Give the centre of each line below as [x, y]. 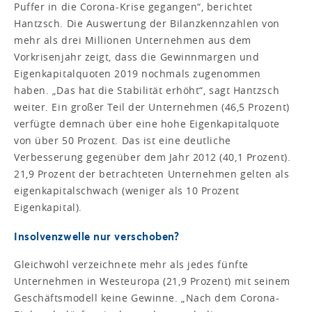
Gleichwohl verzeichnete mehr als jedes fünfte [131, 264]
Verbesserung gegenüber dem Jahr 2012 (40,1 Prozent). [153, 157]
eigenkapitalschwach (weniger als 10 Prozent [127, 190]
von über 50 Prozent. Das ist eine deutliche [123, 140]
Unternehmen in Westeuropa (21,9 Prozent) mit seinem [153, 281]
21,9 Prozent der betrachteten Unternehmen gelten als [152, 173]
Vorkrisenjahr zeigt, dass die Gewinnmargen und [137, 56]
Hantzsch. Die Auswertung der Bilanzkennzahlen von [147, 23]
